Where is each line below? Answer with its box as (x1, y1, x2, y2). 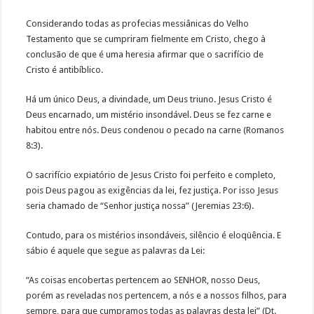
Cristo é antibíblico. (26, 64, 106, 76)
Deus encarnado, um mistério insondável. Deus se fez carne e (26, 109, 272, 121)
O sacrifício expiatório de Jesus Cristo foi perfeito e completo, (26, 170, 276, 181)
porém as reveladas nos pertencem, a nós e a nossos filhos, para (26, 290, 287, 301)
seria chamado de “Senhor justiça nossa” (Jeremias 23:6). (26, 200, 254, 212)
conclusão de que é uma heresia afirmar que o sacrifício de (26, 49, 264, 60)
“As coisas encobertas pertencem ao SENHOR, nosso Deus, (26, 275, 261, 286)
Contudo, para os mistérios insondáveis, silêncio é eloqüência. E (26, 230, 282, 241)
